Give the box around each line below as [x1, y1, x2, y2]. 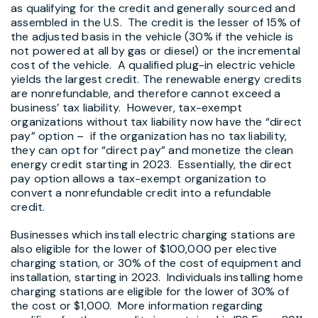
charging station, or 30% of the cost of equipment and [11, 256, 302, 271]
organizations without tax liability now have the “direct [11, 114, 302, 129]
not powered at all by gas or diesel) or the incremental [11, 43, 300, 58]
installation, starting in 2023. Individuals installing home [11, 270, 303, 285]
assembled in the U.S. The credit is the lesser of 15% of [11, 14, 301, 30]
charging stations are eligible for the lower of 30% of [11, 284, 289, 300]
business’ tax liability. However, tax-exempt [11, 99, 243, 115]
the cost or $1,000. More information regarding [11, 298, 263, 314]
